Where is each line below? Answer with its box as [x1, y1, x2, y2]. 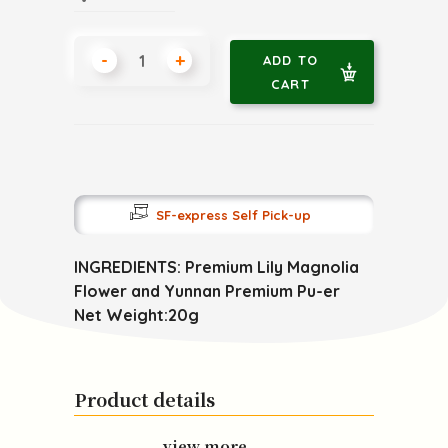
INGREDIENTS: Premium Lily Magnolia [74, 256, 359, 277]
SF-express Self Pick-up [155, 206, 311, 223]
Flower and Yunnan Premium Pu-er [74, 280, 340, 301]
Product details [74, 385, 215, 412]
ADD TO [262, 51, 319, 68]
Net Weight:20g [74, 304, 199, 325]
